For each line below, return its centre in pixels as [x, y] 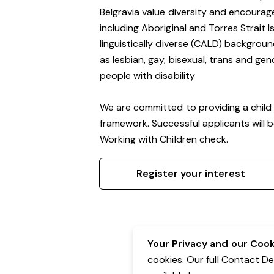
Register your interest [191, 173]
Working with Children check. [165, 139]
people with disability [147, 76]
